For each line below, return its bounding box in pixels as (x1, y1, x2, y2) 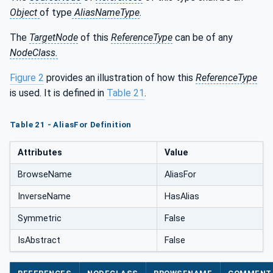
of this (78, 32, 111, 43)
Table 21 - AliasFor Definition (10, 119, 132, 129)
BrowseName (18, 169, 72, 180)
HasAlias (165, 191, 199, 202)
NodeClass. (10, 47, 58, 58)
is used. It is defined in (10, 87, 107, 99)
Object (10, 7, 40, 18)
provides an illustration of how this (44, 72, 196, 83)
